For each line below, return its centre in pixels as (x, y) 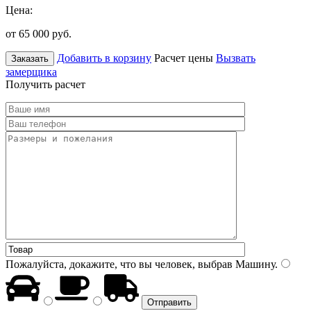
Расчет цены (184, 58)
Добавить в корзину (104, 58)
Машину (254, 264)
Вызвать (236, 58)
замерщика (31, 72)
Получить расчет (45, 84)
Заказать (30, 58)
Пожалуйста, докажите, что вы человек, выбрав (119, 264)
